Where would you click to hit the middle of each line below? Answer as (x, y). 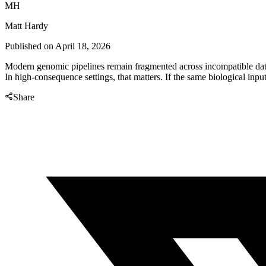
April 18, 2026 (83, 46)
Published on (30, 46)
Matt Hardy (26, 26)
